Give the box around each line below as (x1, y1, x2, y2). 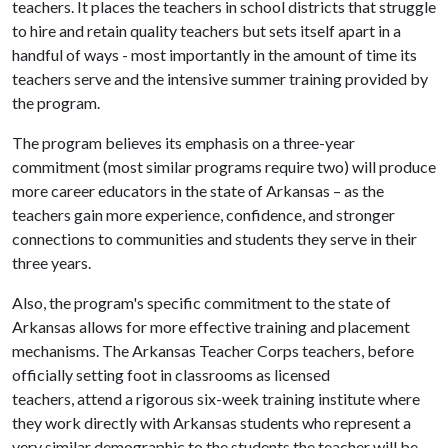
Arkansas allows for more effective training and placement (12, 317, 410, 336)
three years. (12, 253, 91, 272)
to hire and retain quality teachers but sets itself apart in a (12, 21, 401, 40)
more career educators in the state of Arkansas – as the (12, 181, 384, 200)
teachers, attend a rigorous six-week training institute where (12, 389, 420, 408)
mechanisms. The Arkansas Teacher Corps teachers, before (12, 341, 414, 360)
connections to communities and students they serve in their (12, 229, 417, 248)
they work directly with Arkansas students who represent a (12, 413, 411, 432)
